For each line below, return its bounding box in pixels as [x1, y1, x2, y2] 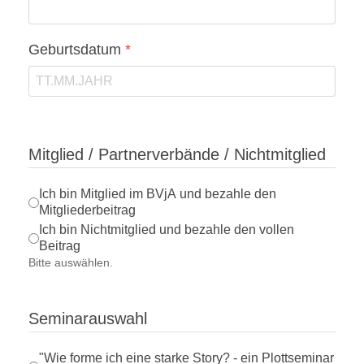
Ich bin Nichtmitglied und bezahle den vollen [39, 223, 294, 237]
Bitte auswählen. [28, 256, 113, 270]
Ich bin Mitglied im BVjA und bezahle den [39, 187, 276, 201]
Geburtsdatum [28, 41, 125, 58]
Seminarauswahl [28, 310, 147, 328]
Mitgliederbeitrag [39, 203, 136, 218]
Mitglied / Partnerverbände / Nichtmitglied [28, 145, 326, 164]
